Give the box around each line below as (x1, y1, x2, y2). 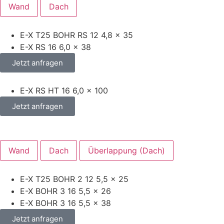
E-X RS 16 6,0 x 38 (20, 41, 91, 52)
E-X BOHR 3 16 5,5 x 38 (20, 197, 111, 208)
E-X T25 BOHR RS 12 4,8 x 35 (20, 29, 133, 40)
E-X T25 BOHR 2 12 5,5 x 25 (20, 173, 128, 184)
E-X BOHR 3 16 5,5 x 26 (20, 185, 111, 196)
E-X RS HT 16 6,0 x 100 (20, 85, 108, 95)
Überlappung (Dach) (88, 145, 165, 155)
